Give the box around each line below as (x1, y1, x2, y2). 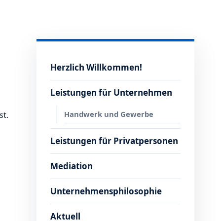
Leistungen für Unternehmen (50, 87, 172, 99)
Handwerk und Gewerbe (64, 109, 153, 119)
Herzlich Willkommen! (50, 62, 142, 74)
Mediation (50, 160, 93, 172)
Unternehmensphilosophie (50, 185, 162, 197)
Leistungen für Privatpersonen (50, 135, 178, 147)
